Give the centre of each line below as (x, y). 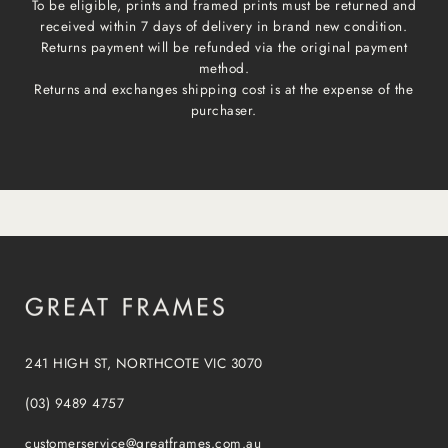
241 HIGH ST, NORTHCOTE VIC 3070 (144, 362)
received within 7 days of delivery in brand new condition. (224, 25)
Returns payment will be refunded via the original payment (224, 46)
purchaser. (223, 109)
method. (224, 67)
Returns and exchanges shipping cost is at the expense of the (224, 88)
